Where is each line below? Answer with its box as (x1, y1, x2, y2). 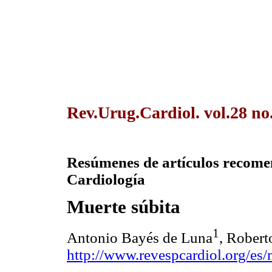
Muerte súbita (67, 196, 185, 218)
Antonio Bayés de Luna (67, 229, 212, 246)
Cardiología (67, 171, 149, 188)
